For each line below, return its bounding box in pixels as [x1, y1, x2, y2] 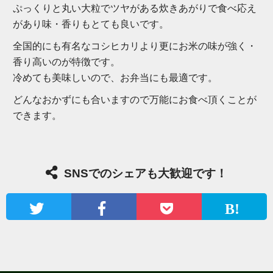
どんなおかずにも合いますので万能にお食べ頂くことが [13, 94, 257, 105]
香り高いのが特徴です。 [13, 57, 120, 67]
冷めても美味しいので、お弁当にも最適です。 [13, 73, 218, 83]
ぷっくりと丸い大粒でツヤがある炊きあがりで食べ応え [13, 3, 257, 13]
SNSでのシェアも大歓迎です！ [64, 167, 227, 180]
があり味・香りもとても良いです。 [13, 19, 169, 29]
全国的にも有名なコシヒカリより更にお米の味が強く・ [13, 41, 257, 51]
